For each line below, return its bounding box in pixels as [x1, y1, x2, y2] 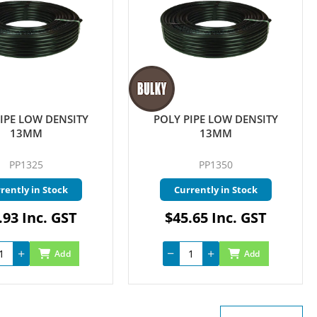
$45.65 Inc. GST [164, 208, 267, 228]
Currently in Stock [173, 183, 258, 197]
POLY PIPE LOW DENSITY [153, 112, 278, 127]
